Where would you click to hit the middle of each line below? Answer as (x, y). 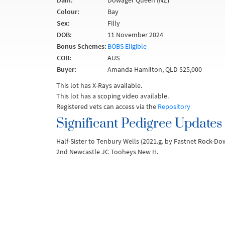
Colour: (68, 12)
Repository (174, 106)
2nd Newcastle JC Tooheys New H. (107, 152)
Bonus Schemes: (82, 46)
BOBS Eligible (127, 46)
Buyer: (67, 69)
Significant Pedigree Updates (139, 124)
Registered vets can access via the (107, 106)
